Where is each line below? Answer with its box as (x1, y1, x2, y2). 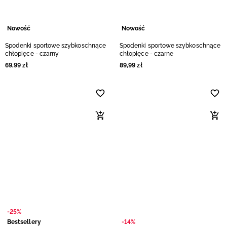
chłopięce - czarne (120, 50, 174, 57)
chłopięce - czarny (5, 50, 59, 57)
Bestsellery (7, 218, 41, 225)
